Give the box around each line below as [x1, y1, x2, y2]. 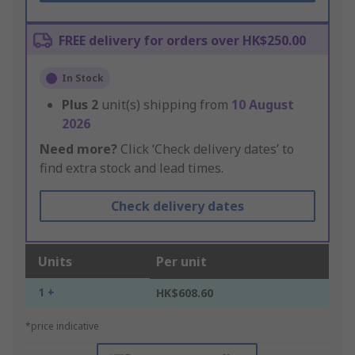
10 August [231, 96, 294, 114]
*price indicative [25, 319, 99, 334]
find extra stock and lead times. [40, 159, 223, 177]
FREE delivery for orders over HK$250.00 [59, 32, 306, 50]
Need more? [40, 140, 117, 158]
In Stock [62, 71, 104, 86]
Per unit [156, 253, 207, 271]
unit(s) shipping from [101, 96, 231, 114]
